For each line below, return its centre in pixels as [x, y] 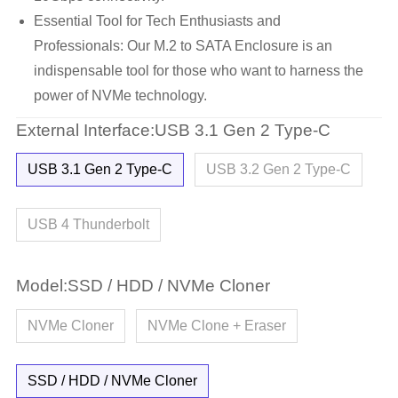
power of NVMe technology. [120, 95]
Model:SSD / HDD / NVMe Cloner [143, 286]
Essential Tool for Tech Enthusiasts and [157, 20]
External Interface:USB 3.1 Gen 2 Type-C [173, 130]
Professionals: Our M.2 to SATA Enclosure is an [183, 45]
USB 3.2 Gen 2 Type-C [278, 170]
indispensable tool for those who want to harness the [198, 70]
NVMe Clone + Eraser [216, 325]
